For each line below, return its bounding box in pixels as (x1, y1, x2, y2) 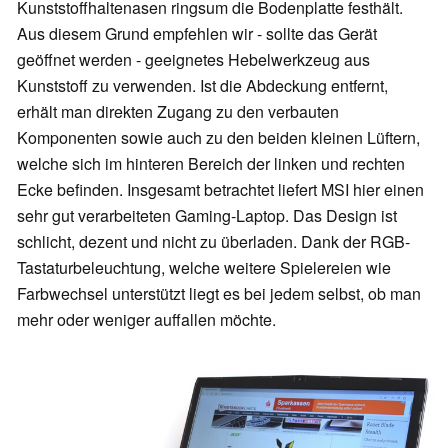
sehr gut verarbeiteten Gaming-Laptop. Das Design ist (17, 204, 397, 228)
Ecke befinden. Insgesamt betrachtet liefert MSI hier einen (17, 178, 424, 202)
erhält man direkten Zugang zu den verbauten (17, 100, 339, 124)
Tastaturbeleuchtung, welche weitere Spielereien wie (17, 256, 391, 280)
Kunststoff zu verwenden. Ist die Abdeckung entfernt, (17, 74, 388, 98)
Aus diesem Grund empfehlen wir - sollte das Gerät (17, 22, 377, 46)
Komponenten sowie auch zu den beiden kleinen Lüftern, (17, 126, 420, 150)
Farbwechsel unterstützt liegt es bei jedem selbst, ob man (17, 282, 421, 306)
